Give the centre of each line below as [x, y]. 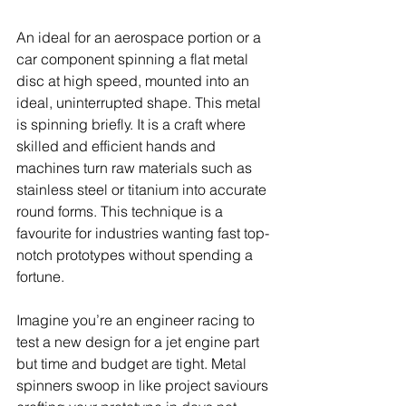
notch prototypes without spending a [136, 255]
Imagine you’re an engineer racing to [137, 320]
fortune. [40, 277]
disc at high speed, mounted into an [135, 81]
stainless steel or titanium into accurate [143, 190]
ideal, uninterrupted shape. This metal [140, 103]
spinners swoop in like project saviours [144, 386]
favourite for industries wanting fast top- [143, 233]
